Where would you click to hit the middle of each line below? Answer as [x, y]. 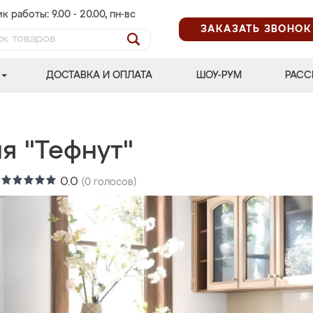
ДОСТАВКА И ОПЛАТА [100, 75]
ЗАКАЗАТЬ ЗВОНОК [256, 29]
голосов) [114, 182]
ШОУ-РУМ [219, 75]
